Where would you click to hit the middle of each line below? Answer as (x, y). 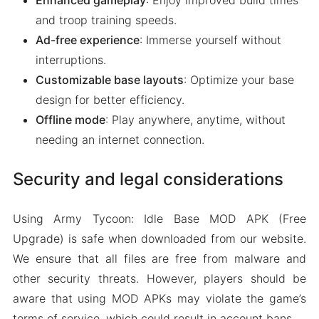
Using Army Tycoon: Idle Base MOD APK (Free (159, 218)
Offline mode (70, 120)
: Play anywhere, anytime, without (195, 120)
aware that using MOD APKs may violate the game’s (159, 298)
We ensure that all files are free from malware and (159, 258)
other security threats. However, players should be (159, 278)
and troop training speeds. (106, 20)
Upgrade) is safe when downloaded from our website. (159, 238)
